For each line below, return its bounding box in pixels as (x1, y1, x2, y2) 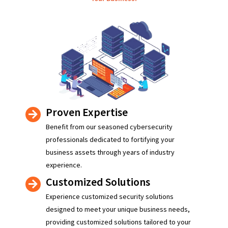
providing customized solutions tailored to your (46, 217, 191, 227)
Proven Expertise (46, 105, 128, 120)
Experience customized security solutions (46, 192, 174, 202)
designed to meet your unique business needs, (46, 205, 190, 214)
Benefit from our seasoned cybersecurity (46, 122, 173, 132)
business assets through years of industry (46, 148, 175, 157)
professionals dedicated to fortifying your (46, 135, 175, 145)
